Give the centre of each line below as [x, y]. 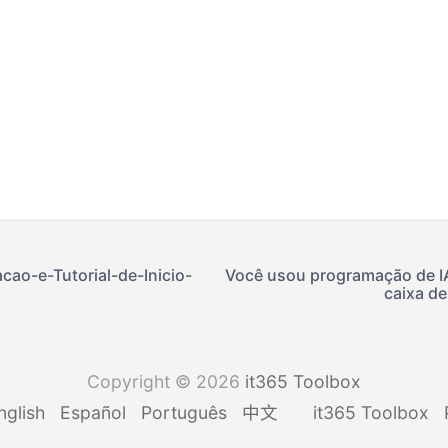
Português [184, 412]
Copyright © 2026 [166, 381]
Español [93, 412]
